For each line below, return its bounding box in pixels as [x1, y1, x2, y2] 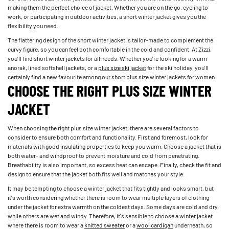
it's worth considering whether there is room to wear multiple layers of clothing [8, 193, 209, 201]
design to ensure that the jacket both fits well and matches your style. [8, 169, 185, 178]
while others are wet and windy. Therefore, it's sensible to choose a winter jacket [8, 211, 213, 220]
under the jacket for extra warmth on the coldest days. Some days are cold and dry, [8, 202, 219, 211]
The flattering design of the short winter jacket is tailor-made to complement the [8, 35, 213, 44]
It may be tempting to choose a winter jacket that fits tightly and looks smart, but [8, 184, 214, 192]
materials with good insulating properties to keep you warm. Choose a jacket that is [8, 142, 221, 150]
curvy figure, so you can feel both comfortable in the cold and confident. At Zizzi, [8, 44, 212, 53]
